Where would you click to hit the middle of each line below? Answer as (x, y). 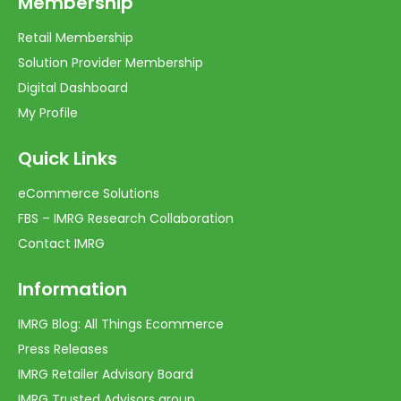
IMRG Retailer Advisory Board (106, 374)
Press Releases (63, 349)
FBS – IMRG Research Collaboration (126, 218)
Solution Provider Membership (111, 62)
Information (73, 289)
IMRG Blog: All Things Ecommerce (121, 324)
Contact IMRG (61, 243)
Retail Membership (76, 37)
